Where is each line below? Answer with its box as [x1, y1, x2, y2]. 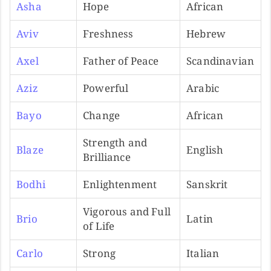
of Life [83, 218, 115, 233]
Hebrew [186, 26, 226, 41]
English [186, 142, 224, 157]
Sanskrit [186, 177, 228, 191]
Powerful [83, 80, 129, 95]
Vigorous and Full [83, 204, 171, 218]
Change [83, 108, 120, 122]
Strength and [83, 135, 148, 149]
